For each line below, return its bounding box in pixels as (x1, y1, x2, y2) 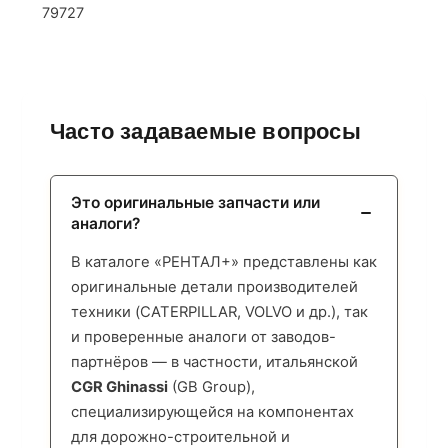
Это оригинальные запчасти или (71, 193, 320, 212)
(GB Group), (168, 378, 255, 396)
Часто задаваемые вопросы (50, 119, 361, 144)
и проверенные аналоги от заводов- (71, 328, 336, 346)
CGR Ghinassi (71, 378, 168, 396)
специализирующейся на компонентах (71, 403, 354, 421)
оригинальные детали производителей (71, 278, 358, 296)
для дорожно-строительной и (71, 428, 290, 446)
